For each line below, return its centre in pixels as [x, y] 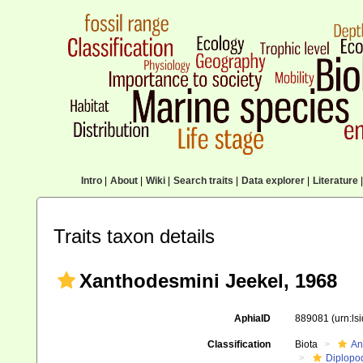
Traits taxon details [134, 236]
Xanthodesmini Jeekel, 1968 [208, 281]
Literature [335, 181]
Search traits [203, 181]
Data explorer [273, 181]
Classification [239, 344]
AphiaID [252, 318]
